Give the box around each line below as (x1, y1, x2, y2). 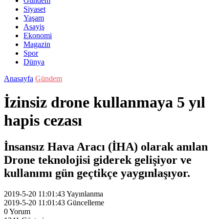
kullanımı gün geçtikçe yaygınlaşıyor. (4, 166, 190, 179)
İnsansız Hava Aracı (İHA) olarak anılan (4, 140, 208, 153)
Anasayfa (4, 74, 33, 83)
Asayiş (23, 22, 44, 31)
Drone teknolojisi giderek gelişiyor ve (4, 153, 192, 166)
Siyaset (23, 5, 45, 13)
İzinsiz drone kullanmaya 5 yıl (4, 93, 205, 111)
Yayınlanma (66, 189, 103, 198)
